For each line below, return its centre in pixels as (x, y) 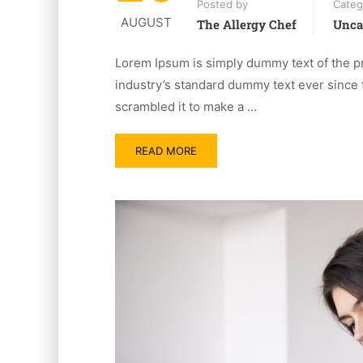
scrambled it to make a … (186, 107)
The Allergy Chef (247, 25)
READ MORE (166, 151)
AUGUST (146, 23)
